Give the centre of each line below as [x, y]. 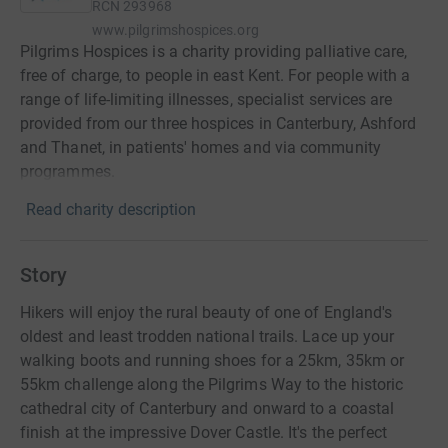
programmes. [67, 171]
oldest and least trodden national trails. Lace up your [207, 336]
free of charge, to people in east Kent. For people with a [215, 75]
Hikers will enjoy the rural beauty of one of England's [206, 312]
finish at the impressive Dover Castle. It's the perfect [204, 432]
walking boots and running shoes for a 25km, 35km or [212, 360]
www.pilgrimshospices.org [175, 30]
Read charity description [111, 209]
